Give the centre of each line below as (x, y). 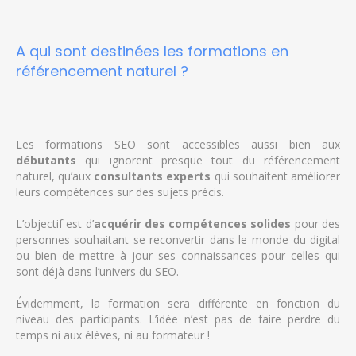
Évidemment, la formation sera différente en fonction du (178, 304)
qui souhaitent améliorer (276, 176)
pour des (316, 224)
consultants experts (153, 176)
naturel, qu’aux (55, 176)
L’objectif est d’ (54, 224)
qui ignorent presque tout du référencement (208, 161)
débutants (46, 161)
